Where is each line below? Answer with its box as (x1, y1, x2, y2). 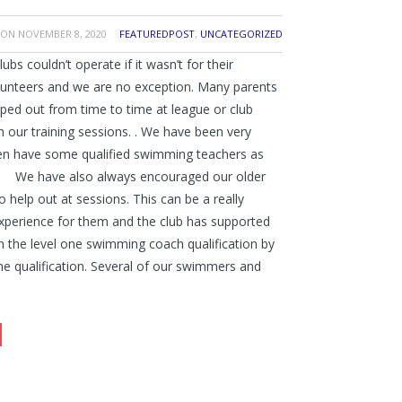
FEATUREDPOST (119, 26, 195, 40)
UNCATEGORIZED (200, 26, 283, 40)
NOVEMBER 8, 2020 (17, 26, 107, 40)
